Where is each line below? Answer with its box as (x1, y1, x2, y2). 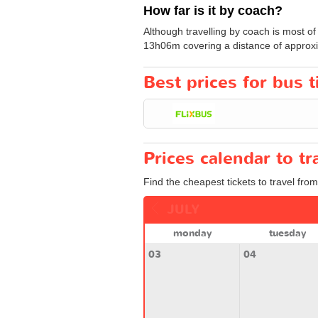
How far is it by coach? (143, 3, 283, 18)
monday (172, 226, 212, 240)
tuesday (268, 226, 306, 240)
